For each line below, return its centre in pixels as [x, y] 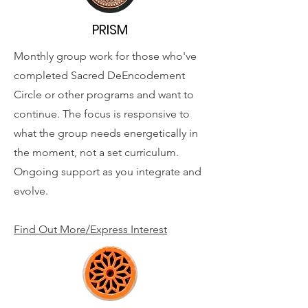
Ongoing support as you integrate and [108, 172]
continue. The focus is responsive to [102, 114]
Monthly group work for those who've [105, 56]
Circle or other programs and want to [104, 95]
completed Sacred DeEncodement [99, 75]
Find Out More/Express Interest [90, 229]
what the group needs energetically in [106, 133]
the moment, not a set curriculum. [96, 152]
